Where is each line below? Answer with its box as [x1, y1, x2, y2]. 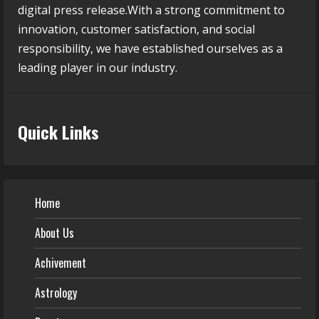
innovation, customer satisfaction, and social [18, 21, 255, 38]
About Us [35, 224, 74, 242]
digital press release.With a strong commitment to [18, 2, 285, 19]
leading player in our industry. [18, 60, 177, 76]
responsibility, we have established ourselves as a [18, 41, 283, 57]
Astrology [35, 284, 77, 302]
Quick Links [18, 119, 99, 145]
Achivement [35, 254, 86, 272]
